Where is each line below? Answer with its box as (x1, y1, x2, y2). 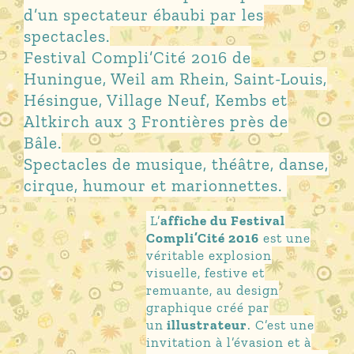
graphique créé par (146, 299, 270, 315)
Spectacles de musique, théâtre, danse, (23, 153, 329, 174)
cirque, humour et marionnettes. (23, 175, 282, 195)
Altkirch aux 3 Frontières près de (23, 111, 288, 131)
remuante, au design (146, 281, 280, 298)
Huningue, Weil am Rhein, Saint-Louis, (23, 68, 327, 88)
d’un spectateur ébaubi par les (23, 4, 264, 24)
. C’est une (247, 316, 315, 333)
